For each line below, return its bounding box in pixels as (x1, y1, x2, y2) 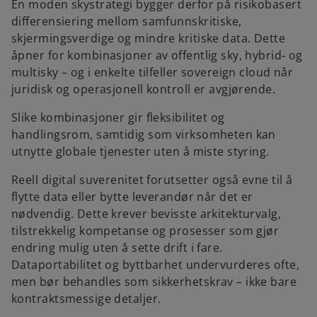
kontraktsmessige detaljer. (11, 291, 161, 307)
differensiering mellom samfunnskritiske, (11, 13, 242, 30)
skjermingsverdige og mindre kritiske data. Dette (11, 30, 286, 47)
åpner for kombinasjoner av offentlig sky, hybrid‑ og (11, 47, 303, 64)
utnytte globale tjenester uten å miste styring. (11, 144, 270, 160)
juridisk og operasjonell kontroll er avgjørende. (11, 81, 276, 98)
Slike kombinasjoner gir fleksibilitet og (11, 110, 225, 126)
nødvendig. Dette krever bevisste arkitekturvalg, (11, 206, 282, 222)
